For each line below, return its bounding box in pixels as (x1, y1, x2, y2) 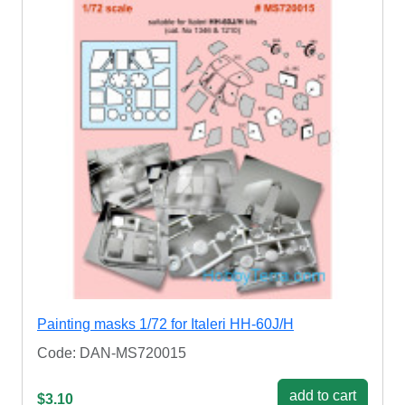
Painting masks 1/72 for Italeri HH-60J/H (37, 316, 294, 332)
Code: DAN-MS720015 (37, 344, 186, 361)
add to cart (289, 387, 356, 403)
